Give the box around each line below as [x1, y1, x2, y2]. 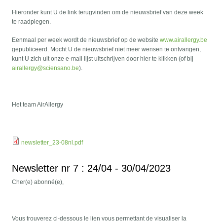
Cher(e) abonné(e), [12, 179, 64, 186]
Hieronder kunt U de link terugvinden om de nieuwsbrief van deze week [12, 9, 204, 16]
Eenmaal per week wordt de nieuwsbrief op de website [12, 37, 160, 44]
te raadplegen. [12, 18, 51, 26]
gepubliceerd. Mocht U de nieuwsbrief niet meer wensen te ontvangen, [12, 46, 201, 53]
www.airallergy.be [160, 37, 208, 44]
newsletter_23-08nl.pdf [21, 139, 83, 147]
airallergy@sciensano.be [12, 65, 79, 72]
